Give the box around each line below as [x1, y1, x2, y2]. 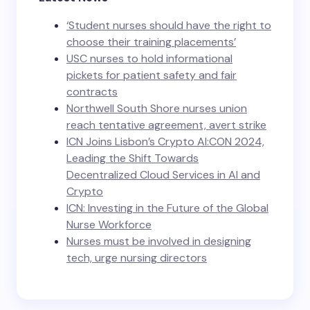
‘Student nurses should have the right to [66, 18, 271, 33]
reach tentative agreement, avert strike [66, 118, 266, 133]
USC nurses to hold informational [66, 51, 232, 66]
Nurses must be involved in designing [66, 234, 251, 249]
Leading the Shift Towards [66, 151, 199, 166]
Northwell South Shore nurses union [66, 101, 247, 116]
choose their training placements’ [66, 35, 236, 50]
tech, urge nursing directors [66, 250, 207, 266]
